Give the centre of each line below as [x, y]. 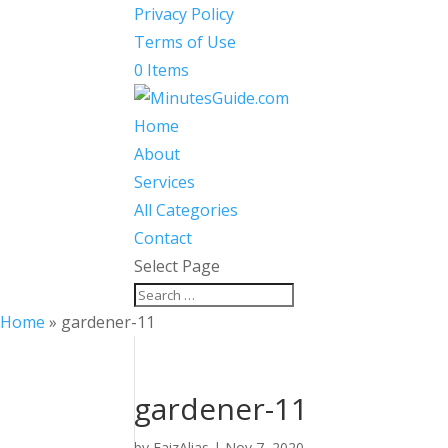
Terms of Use [185, 42]
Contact [163, 238]
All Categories [186, 210]
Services [165, 182]
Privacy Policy [184, 14]
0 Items [162, 70]
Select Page [177, 266]
